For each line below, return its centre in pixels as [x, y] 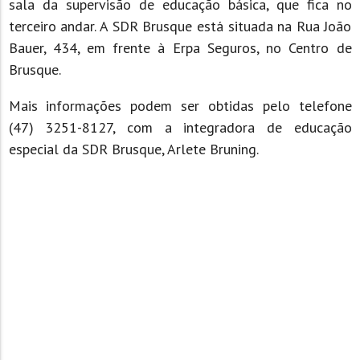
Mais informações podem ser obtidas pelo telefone [180, 106]
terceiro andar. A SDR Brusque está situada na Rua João [180, 27]
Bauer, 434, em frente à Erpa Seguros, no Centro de [180, 48]
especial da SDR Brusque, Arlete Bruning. [133, 149]
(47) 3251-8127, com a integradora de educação [180, 128]
